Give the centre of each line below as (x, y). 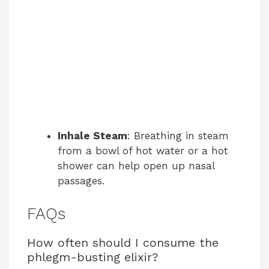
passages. (81, 181)
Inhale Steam (92, 136)
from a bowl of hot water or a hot (143, 151)
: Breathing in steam (178, 136)
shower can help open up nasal (136, 166)
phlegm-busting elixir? (93, 257)
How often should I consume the (123, 242)
